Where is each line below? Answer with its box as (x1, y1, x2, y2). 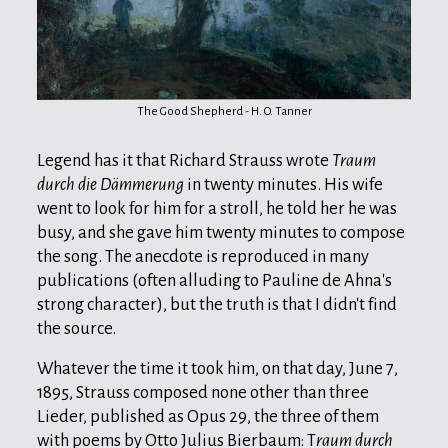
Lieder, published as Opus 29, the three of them (37, 406, 379, 426)
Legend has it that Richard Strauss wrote (37, 150, 332, 170)
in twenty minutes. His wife (184, 174, 383, 194)
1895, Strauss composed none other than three (37, 382, 369, 402)
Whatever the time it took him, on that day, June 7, (37, 358, 398, 378)
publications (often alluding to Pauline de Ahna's (37, 270, 392, 290)
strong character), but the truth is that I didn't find (37, 294, 397, 314)
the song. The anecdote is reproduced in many (37, 246, 369, 266)
